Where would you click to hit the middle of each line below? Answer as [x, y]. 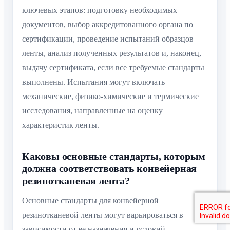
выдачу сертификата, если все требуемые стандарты [113, 68]
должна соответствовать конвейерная [110, 169]
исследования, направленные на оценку [92, 111]
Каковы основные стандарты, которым [114, 156]
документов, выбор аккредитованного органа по [108, 25]
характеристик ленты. [61, 125]
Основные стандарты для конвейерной [90, 201]
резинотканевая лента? [76, 181]
